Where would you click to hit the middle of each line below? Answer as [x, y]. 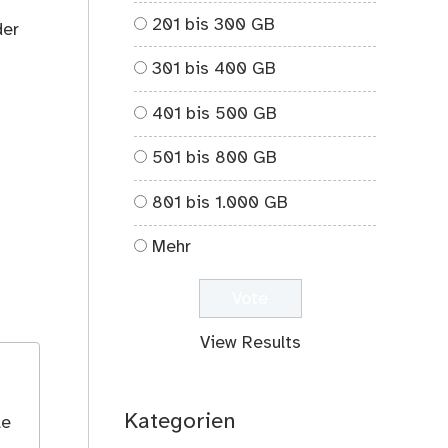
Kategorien [180, 422]
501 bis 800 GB [215, 158]
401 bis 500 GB [215, 113]
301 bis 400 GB [214, 69]
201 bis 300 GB [214, 24]
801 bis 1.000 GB [220, 202]
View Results [250, 343]
